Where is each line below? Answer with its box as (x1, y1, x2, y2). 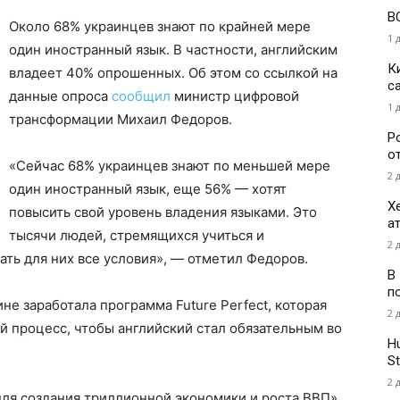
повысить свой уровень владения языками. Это (9, 204, 317, 221)
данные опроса (9, 87, 112, 105)
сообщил (112, 87, 171, 105)
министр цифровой (171, 87, 299, 105)
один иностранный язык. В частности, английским (9, 41, 337, 59)
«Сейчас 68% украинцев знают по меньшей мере (9, 157, 330, 175)
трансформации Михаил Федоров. (9, 111, 232, 129)
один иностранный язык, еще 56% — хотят (9, 180, 287, 198)
